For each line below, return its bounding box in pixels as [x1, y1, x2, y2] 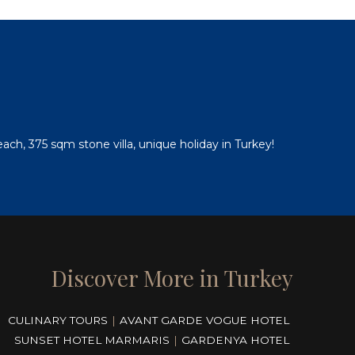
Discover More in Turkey [52, 263, 293, 293]
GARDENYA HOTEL [181, 334, 289, 347]
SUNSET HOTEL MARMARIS [14, 334, 170, 347]
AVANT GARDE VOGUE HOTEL [120, 314, 289, 327]
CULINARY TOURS [8, 314, 108, 327]
